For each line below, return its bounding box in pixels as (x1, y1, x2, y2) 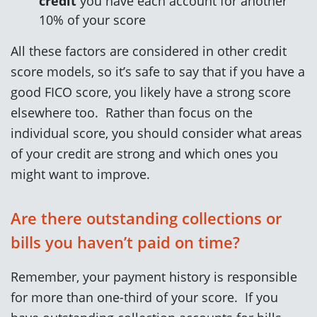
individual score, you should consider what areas (11, 123, 302, 142)
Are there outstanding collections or (11, 207, 282, 229)
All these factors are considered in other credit (11, 41, 287, 59)
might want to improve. (11, 164, 150, 183)
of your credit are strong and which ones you (11, 144, 278, 162)
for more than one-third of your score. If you (11, 287, 278, 306)
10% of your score (39, 10, 146, 28)
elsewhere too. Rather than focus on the (11, 103, 253, 121)
